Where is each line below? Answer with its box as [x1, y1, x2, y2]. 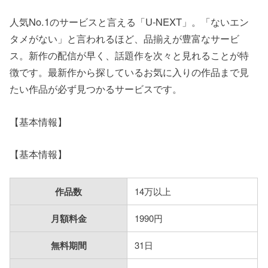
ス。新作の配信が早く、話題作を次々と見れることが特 [10, 48, 249, 63]
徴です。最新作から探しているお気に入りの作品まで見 [10, 65, 249, 80]
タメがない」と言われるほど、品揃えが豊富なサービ [10, 31, 240, 46]
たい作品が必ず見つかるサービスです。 [10, 81, 182, 96]
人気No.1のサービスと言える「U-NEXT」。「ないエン [10, 14, 249, 29]
